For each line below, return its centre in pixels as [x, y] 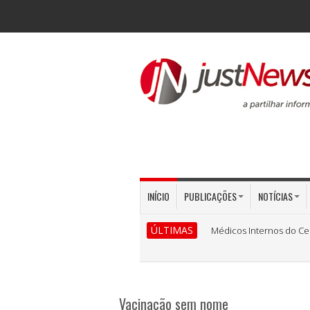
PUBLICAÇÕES [210, 196]
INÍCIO [158, 196]
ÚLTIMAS [172, 230]
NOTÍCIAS [275, 196]
